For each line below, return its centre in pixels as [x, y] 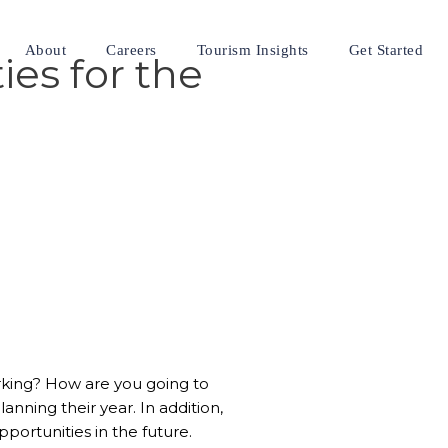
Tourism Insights [252, 50]
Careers [131, 50]
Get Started [385, 50]
